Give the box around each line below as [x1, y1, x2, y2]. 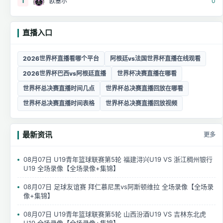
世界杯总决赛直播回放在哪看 [106, 85, 183, 93]
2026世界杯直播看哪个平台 [23, 55, 99, 63]
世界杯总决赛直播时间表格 [23, 100, 95, 108]
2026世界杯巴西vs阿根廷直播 [23, 70, 106, 78]
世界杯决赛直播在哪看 [117, 70, 177, 78]
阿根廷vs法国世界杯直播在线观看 [110, 55, 201, 63]
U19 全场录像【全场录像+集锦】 [23, 164, 119, 173]
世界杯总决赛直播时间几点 [23, 85, 95, 93]
